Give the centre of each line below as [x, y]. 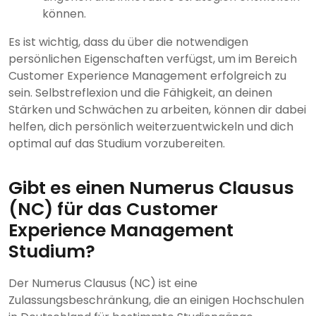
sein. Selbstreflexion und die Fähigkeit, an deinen [140, 93]
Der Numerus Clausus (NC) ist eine [103, 284]
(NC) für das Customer [113, 209]
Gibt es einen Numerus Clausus [151, 188]
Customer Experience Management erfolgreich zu [147, 76]
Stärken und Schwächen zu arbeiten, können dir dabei [157, 110]
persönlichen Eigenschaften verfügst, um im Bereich [153, 59]
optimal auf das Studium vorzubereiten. [117, 144]
